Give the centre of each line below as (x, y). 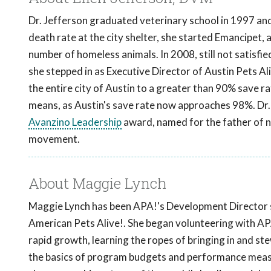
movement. (54, 139)
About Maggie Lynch (97, 184)
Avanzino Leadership (75, 122)
